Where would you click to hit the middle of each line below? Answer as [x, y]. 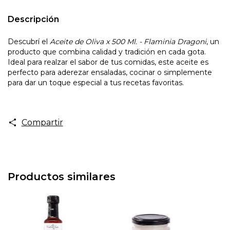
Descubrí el [29, 41]
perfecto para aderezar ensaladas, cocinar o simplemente [110, 72]
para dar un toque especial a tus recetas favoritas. [96, 82]
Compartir [42, 122]
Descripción [33, 19]
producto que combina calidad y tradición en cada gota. [107, 52]
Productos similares [62, 176]
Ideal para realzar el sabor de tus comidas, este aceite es [108, 62]
